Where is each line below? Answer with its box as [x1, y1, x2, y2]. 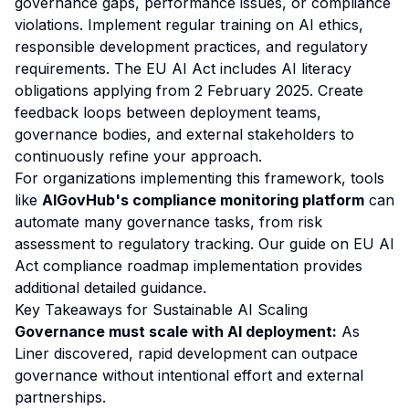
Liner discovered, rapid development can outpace [15, 344, 358, 362]
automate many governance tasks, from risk [15, 213, 322, 231]
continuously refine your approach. [15, 147, 262, 165]
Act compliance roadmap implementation [15, 257, 299, 275]
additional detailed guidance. [15, 278, 206, 297]
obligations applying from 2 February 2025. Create [15, 81, 363, 100]
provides [299, 257, 362, 275]
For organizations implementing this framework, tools [15, 169, 384, 187]
